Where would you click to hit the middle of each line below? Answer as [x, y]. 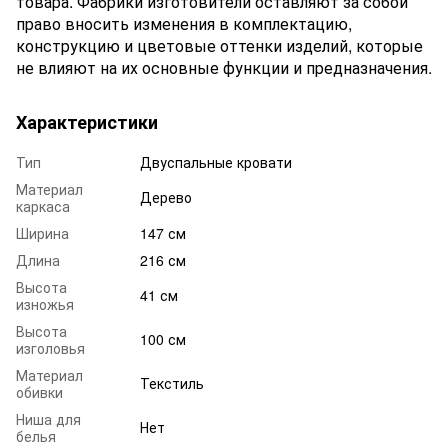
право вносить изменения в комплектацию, [184, 23]
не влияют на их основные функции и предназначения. [224, 67]
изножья [45, 303]
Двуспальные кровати [216, 161]
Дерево [166, 196]
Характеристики [87, 121]
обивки [39, 391]
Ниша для [48, 418]
